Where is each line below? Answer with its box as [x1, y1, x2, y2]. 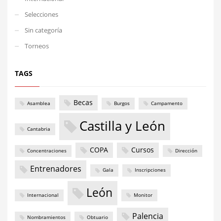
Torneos [25, 41, 49, 50]
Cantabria [27, 125, 50, 132]
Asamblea [27, 100, 50, 107]
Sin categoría [25, 25, 62, 35]
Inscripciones [135, 167, 166, 174]
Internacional [27, 191, 59, 198]
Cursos [131, 145, 154, 154]
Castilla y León [79, 116, 165, 135]
